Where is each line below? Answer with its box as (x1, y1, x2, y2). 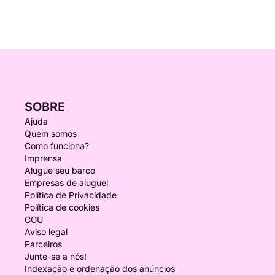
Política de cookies (25, 202, 99, 212)
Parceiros (25, 239, 62, 249)
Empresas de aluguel (25, 177, 108, 188)
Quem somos (25, 128, 77, 139)
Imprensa (25, 153, 62, 163)
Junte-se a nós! (25, 251, 87, 261)
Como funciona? (25, 141, 89, 151)
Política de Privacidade (25, 190, 117, 200)
